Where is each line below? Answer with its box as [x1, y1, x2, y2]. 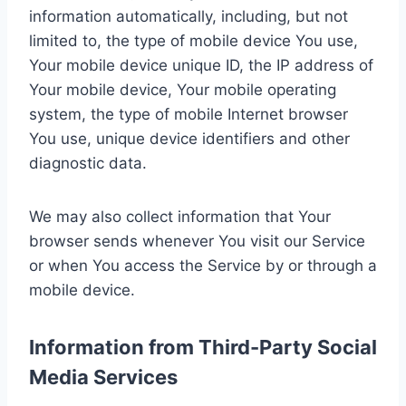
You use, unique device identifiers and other [29, 129, 350, 148]
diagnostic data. [29, 153, 147, 172]
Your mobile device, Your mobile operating [29, 80, 336, 99]
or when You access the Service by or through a [29, 256, 377, 275]
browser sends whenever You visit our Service [29, 231, 365, 250]
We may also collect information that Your [29, 207, 331, 226]
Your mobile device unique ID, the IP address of [29, 55, 373, 74]
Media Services [29, 364, 178, 389]
